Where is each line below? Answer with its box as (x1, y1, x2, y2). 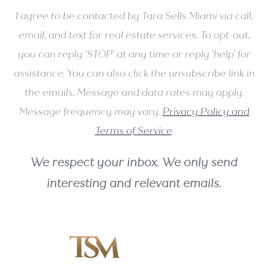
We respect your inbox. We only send (31, 155, 237, 169)
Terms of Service (95, 124, 172, 136)
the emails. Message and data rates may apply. (24, 86, 244, 98)
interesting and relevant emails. (47, 176, 221, 190)
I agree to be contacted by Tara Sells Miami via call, (15, 10, 253, 22)
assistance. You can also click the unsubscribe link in (13, 67, 255, 79)
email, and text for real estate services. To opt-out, (18, 29, 250, 41)
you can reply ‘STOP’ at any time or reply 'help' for (17, 48, 251, 60)
